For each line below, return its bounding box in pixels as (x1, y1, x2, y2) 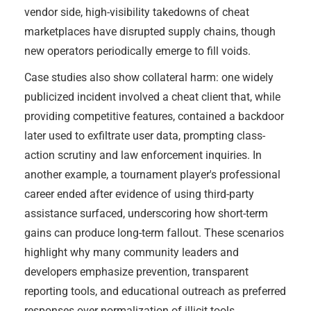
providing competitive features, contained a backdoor (24, 110, 284, 123)
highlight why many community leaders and (24, 246, 239, 259)
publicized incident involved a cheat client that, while (24, 90, 280, 103)
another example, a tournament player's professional (24, 168, 280, 181)
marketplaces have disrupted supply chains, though (24, 25, 276, 38)
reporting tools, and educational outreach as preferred (24, 285, 286, 298)
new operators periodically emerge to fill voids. (24, 44, 251, 58)
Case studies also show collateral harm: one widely (24, 71, 274, 84)
